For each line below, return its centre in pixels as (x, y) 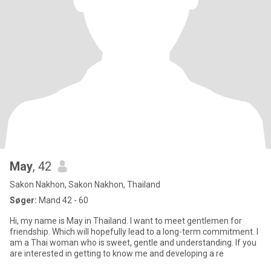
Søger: (23, 200)
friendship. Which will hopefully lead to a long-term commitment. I (31, 232)
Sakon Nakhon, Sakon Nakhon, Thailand (85, 184)
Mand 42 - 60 (63, 200)
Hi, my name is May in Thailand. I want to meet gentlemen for (126, 221)
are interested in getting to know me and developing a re (117, 253)
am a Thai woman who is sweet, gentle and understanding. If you (122, 243)
